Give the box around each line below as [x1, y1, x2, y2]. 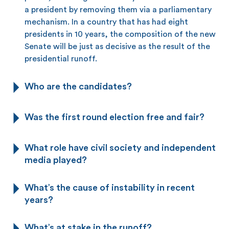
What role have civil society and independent [25, 143, 216, 152]
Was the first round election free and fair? [25, 112, 204, 122]
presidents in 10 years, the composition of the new [25, 30, 216, 38]
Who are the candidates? [25, 81, 132, 91]
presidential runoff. [25, 54, 97, 63]
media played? [25, 155, 87, 165]
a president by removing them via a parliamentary [25, 5, 212, 14]
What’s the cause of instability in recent [25, 182, 195, 192]
